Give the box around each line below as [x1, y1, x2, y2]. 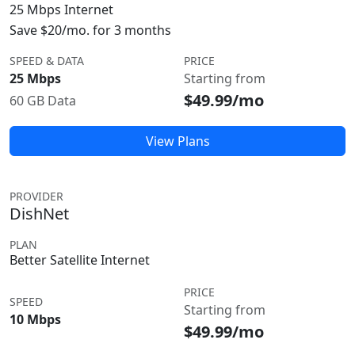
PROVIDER [10, 189, 63, 204]
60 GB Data [10, 92, 76, 109]
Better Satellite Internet [10, 251, 150, 269]
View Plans [145, 132, 210, 150]
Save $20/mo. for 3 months [10, 21, 171, 39]
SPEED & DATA [10, 53, 84, 68]
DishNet [10, 203, 69, 224]
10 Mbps [10, 311, 61, 328]
